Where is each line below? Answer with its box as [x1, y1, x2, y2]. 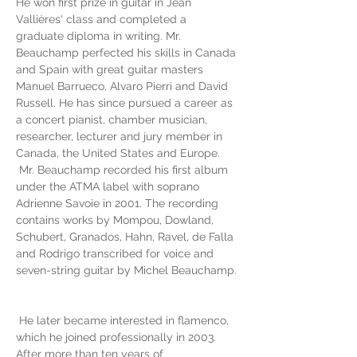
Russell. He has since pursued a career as [16, 96, 236, 109]
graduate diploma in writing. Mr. [16, 29, 184, 42]
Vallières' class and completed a [16, 13, 190, 25]
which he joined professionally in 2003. [16, 331, 219, 343]
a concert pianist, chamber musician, [16, 113, 210, 126]
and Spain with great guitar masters [16, 63, 206, 76]
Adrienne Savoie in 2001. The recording [16, 197, 222, 210]
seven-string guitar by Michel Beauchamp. [16, 264, 237, 277]
